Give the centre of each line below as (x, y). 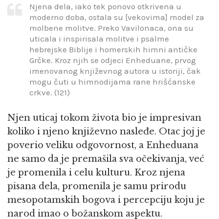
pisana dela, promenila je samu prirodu (97, 186)
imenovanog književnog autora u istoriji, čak (115, 71)
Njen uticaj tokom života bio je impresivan (104, 118)
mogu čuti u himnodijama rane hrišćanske (112, 81)
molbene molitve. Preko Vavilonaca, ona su (111, 28)
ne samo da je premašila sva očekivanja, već (106, 159)
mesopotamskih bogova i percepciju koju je (106, 200)
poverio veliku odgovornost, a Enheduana (103, 145)
